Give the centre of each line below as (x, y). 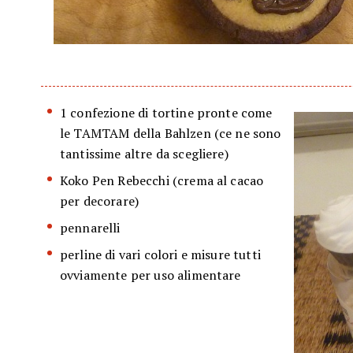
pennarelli (90, 228)
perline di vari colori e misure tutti (160, 255)
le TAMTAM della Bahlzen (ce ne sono (171, 134)
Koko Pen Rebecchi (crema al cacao (162, 181)
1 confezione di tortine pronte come (166, 113)
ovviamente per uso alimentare (150, 275)
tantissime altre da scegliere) (144, 154)
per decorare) (100, 201)
